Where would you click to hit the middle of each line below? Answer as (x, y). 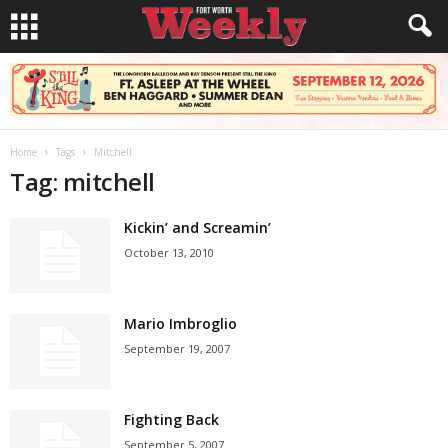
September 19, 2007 (177, 348)
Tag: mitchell (82, 181)
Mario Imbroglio (180, 323)
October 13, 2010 (169, 252)
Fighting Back (171, 419)
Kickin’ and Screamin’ (197, 227)
